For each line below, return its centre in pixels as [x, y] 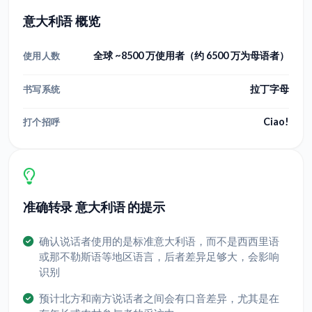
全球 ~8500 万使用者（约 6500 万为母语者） [191, 56]
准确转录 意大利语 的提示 [94, 207]
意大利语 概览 [62, 21]
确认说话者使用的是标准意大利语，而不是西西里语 [159, 241]
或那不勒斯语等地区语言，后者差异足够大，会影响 [159, 257]
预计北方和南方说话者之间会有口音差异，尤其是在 [159, 298]
